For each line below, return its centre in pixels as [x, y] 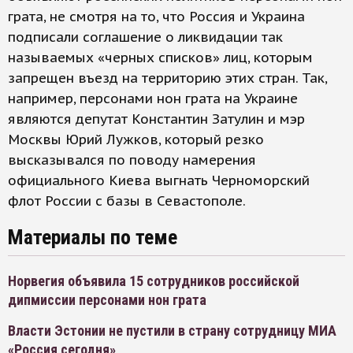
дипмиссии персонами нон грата [107, 300]
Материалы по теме [93, 237]
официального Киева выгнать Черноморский [159, 180]
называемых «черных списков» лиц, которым [160, 58]
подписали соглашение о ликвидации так [145, 37]
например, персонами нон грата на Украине [153, 98]
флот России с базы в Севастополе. [127, 201]
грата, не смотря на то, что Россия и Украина [156, 17]
